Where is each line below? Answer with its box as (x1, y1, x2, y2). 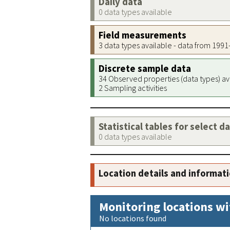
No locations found (99, 213, 166, 223)
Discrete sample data (99, 63, 191, 74)
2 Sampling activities (99, 83, 167, 93)
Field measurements (99, 29, 186, 41)
